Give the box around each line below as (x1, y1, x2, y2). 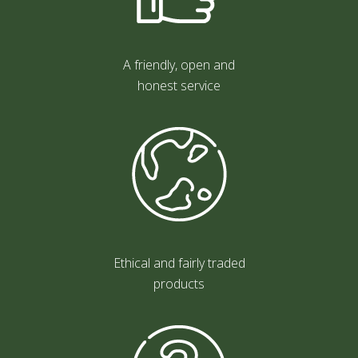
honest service (137, 76, 221, 94)
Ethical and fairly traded (113, 253, 245, 272)
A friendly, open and (123, 55, 235, 74)
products (153, 274, 205, 292)
